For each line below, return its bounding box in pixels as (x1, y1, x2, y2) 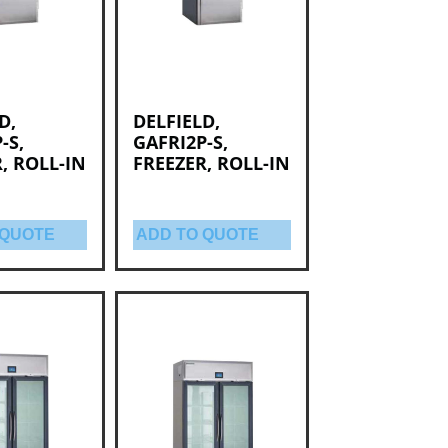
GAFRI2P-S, (132, 129, 228, 154)
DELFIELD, (132, 108, 220, 133)
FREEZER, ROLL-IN (132, 150, 290, 175)
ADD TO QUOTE (135, 225, 259, 243)
